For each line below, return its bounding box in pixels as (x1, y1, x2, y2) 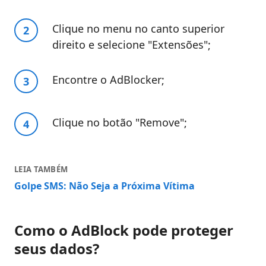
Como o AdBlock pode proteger (14, 220, 233, 240)
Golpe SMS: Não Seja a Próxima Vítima (14, 179, 195, 193)
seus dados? (14, 239, 99, 259)
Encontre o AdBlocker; (52, 72, 164, 87)
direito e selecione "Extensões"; (52, 37, 211, 52)
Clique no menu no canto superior (52, 21, 224, 36)
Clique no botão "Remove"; (52, 115, 187, 130)
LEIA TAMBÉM (14, 164, 68, 175)
